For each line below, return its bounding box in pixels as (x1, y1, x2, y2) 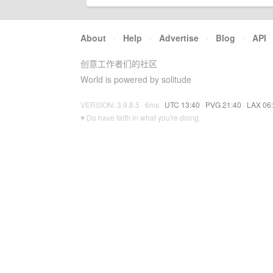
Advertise (159, 32, 199, 44)
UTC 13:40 (165, 99, 200, 110)
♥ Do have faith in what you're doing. (80, 112, 200, 122)
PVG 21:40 (205, 99, 241, 110)
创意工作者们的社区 (80, 57, 157, 69)
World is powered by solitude (80, 73, 191, 85)
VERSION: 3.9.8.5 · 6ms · (80, 99, 165, 110)
